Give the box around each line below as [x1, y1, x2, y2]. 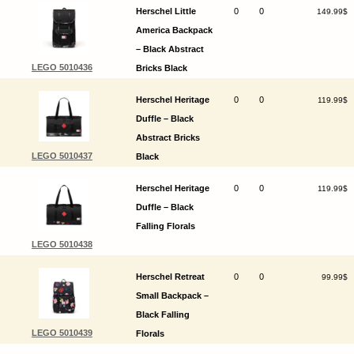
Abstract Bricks [135, 133, 200, 143]
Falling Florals [135, 221, 195, 232]
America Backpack [135, 25, 213, 36]
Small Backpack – [135, 291, 209, 301]
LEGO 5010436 [31, 62, 92, 73]
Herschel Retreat [135, 272, 205, 282]
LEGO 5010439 [31, 328, 92, 338]
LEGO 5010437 [31, 151, 92, 161]
